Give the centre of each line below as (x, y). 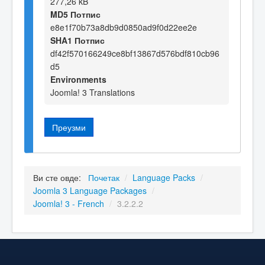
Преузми (69, 127)
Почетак (104, 178)
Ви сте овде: (59, 178)
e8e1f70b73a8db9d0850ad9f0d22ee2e (124, 27)
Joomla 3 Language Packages (90, 191)
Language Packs (164, 178)
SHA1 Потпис (77, 40)
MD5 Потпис (75, 14)
